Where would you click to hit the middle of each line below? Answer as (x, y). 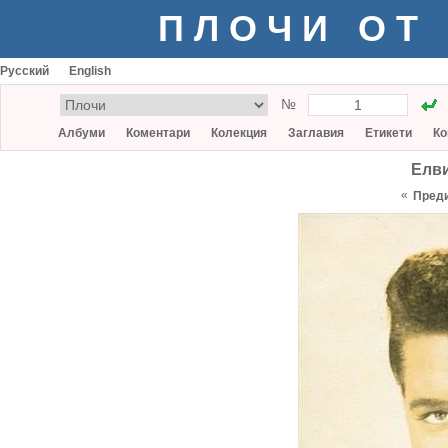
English (90, 71)
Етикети (388, 133)
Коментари (158, 133)
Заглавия (316, 133)
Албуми (81, 133)
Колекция (239, 133)
